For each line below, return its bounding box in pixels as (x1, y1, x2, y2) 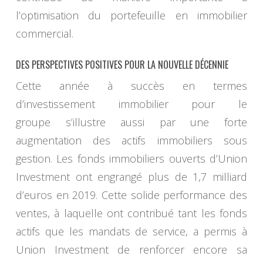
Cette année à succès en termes (15, 79, 248, 93)
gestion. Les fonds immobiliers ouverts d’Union (15, 151, 248, 166)
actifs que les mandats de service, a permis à (15, 224, 248, 239)
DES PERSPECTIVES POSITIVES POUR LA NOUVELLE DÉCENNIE (15, 58, 228, 72)
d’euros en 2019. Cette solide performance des (15, 188, 248, 203)
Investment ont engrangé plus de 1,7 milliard (15, 170, 248, 184)
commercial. (15, 26, 73, 41)
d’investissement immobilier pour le (15, 97, 248, 112)
